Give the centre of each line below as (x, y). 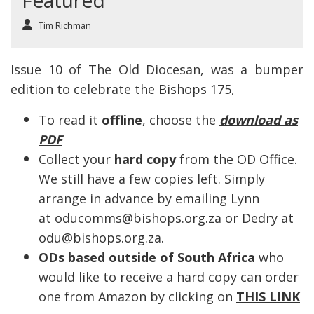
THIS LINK (268, 297)
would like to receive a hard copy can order (169, 277)
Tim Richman (65, 26)
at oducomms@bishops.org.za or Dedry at (166, 218)
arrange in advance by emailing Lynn (149, 199)
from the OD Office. (238, 159)
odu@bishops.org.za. (101, 238)
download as (259, 120)
